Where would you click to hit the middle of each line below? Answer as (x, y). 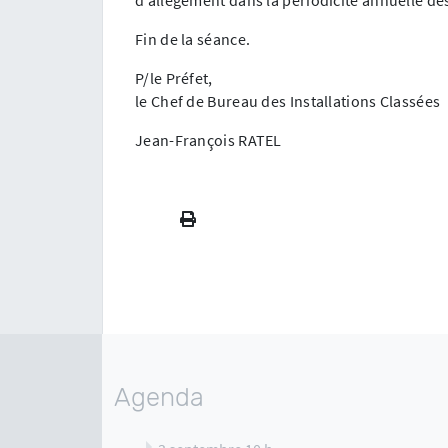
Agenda (159, 396)
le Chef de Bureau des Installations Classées (288, 100)
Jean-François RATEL (208, 139)
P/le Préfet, (174, 77)
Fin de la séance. (193, 38)
